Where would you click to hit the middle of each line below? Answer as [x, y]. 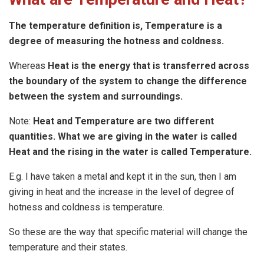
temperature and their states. [68, 247]
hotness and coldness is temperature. [87, 207]
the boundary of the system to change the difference [128, 81]
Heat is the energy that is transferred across [148, 65]
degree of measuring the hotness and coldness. [116, 41]
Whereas [28, 65]
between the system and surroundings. [96, 96]
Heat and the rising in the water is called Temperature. [130, 151]
